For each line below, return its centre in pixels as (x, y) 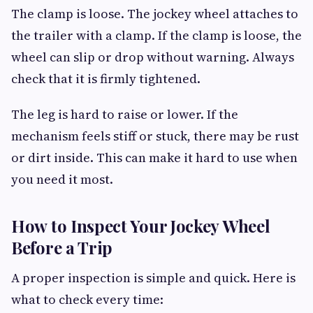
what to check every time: (87, 299)
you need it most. (62, 179)
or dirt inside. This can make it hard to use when (154, 157)
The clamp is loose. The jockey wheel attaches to (155, 13)
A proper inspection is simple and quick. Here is (153, 277)
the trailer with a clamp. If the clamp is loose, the (156, 35)
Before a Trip (62, 247)
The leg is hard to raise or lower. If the (125, 114)
